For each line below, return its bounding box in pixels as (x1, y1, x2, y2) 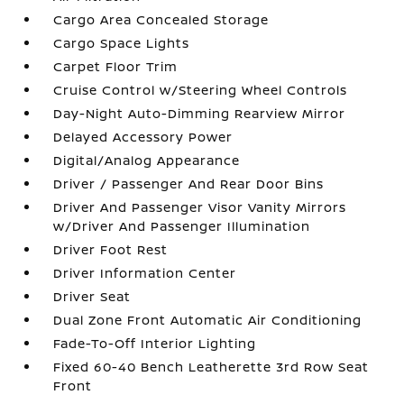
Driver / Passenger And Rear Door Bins (53, 175, 325, 192)
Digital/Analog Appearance (53, 151, 241, 169)
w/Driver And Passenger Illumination (53, 217, 311, 234)
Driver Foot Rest (53, 241, 169, 258)
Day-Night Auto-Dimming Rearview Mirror (53, 105, 346, 122)
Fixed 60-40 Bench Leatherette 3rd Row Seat (53, 358, 370, 375)
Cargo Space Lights (53, 34, 190, 51)
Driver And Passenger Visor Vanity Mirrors (53, 198, 347, 216)
